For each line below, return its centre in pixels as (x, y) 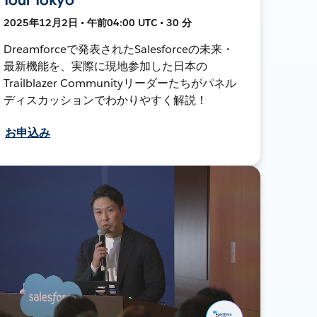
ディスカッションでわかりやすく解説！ (105, 100)
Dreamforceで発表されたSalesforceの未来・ (119, 49)
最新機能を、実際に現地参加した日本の (105, 66)
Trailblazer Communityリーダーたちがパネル (120, 83)
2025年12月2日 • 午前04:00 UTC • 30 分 (98, 22)
